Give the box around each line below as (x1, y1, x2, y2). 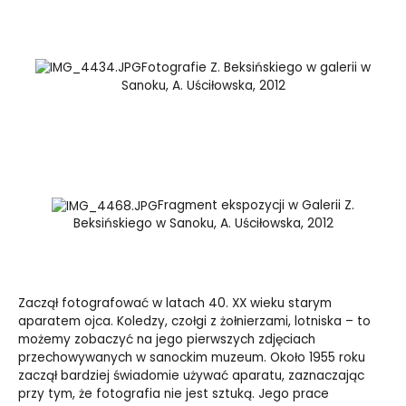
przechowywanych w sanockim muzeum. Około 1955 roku (18, 349, 365, 367)
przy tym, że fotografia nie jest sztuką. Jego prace (18, 385, 329, 403)
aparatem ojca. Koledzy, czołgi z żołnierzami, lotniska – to (18, 313, 371, 331)
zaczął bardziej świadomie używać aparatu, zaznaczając (18, 367, 364, 385)
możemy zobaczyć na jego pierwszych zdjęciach (18, 331, 315, 349)
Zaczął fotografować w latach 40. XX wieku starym (18, 295, 332, 313)
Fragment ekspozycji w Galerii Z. (158, 197, 354, 215)
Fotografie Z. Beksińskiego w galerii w (141, 59, 371, 77)
